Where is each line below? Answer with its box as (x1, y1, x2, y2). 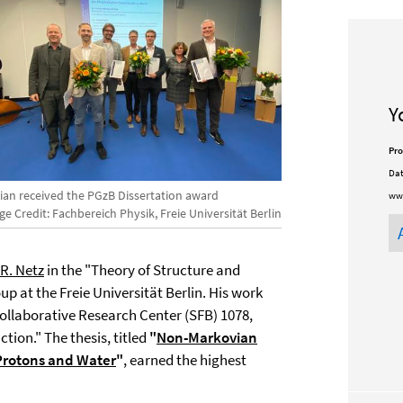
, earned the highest (123, 350, 246, 370)
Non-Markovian (157, 327, 257, 347)
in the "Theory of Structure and (44, 260, 240, 280)
